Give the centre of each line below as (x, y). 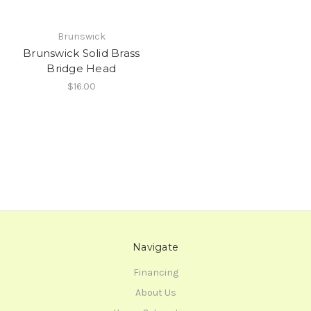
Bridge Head (82, 68)
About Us (155, 292)
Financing (155, 272)
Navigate (155, 247)
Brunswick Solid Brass (82, 53)
